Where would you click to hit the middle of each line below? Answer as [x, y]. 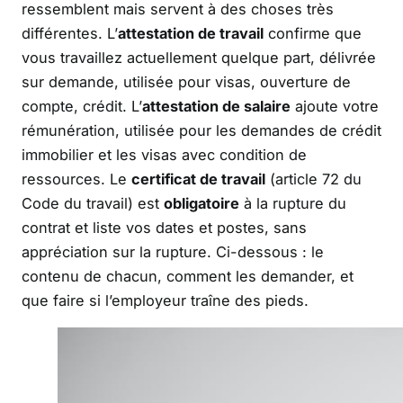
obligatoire [201, 203]
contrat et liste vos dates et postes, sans [164, 227]
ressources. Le [76, 179]
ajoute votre [335, 106]
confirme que [313, 33]
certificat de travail [198, 179]
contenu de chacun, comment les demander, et [188, 276]
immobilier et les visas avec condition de [164, 154]
